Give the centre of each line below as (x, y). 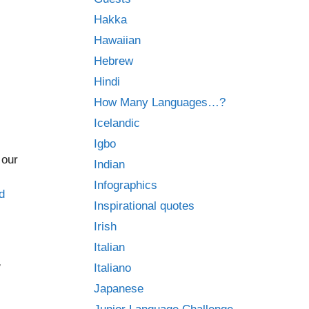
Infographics (126, 185)
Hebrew (113, 61)
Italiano (112, 268)
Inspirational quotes (144, 206)
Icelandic (117, 123)
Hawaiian (117, 40)
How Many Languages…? (160, 102)
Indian (109, 165)
